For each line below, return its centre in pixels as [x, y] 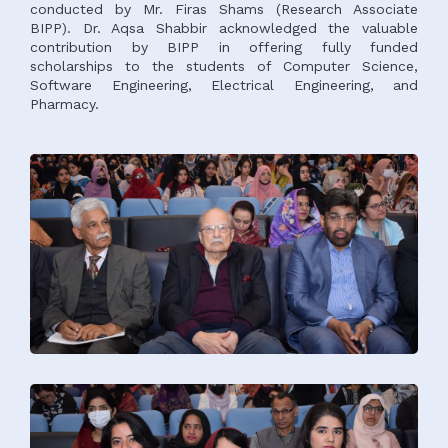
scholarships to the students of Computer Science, [224, 66]
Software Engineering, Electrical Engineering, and [224, 85]
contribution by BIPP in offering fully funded [224, 47]
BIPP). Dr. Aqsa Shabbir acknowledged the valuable [224, 28]
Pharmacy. [64, 104]
